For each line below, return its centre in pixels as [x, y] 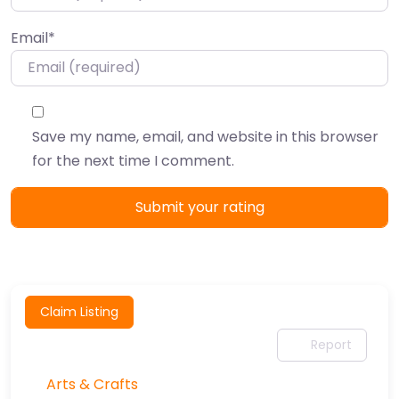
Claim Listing [79, 312]
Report [331, 344]
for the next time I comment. [133, 160]
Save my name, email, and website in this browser [205, 136]
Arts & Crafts [92, 384]
